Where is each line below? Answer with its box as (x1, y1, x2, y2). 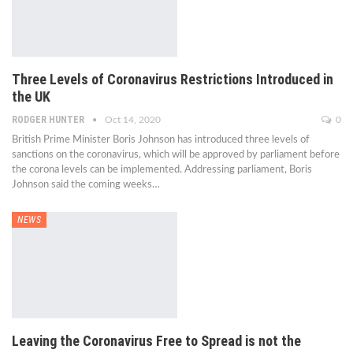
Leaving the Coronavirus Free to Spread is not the (12, 332, 301, 349)
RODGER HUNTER (12, 114, 87, 126)
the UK (12, 88, 50, 106)
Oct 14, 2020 (105, 115, 161, 125)
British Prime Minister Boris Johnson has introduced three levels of (12, 135, 310, 146)
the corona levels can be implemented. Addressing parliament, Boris (12, 165, 312, 176)
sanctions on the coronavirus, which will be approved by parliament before (12, 150, 340, 161)
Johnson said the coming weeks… (12, 180, 160, 191)
